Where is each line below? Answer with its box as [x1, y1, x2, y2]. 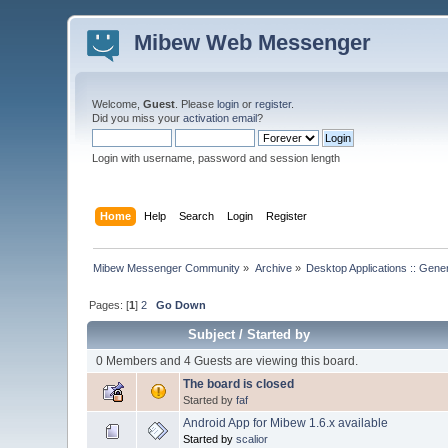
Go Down [156, 298, 207, 311]
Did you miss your [92, 112, 184, 124]
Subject [188, 326, 236, 342]
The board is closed [183, 376, 295, 391]
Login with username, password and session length [92, 152, 341, 164]
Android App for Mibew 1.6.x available [183, 415, 389, 430]
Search [178, 209, 214, 222]
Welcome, [92, 98, 144, 110]
